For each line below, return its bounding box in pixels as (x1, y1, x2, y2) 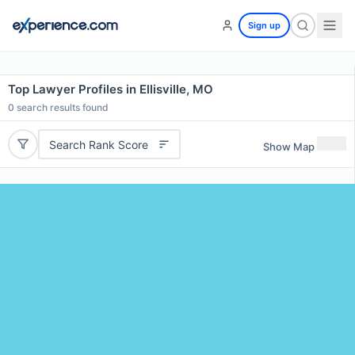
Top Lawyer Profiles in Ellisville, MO (8, 82, 213, 97)
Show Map (263, 139, 315, 153)
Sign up (248, 20, 281, 31)
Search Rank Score (48, 137, 148, 151)
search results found (14, 101, 109, 113)
